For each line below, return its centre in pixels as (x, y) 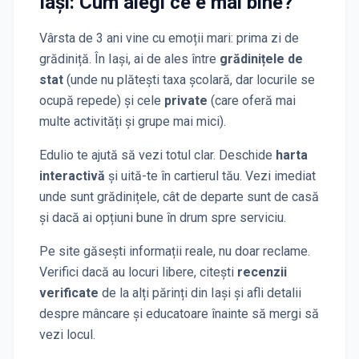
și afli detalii (266, 293)
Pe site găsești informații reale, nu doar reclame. (175, 251)
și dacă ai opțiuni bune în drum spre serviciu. (163, 218)
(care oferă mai (252, 101)
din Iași (211, 293)
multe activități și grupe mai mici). (133, 121)
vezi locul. (67, 335)
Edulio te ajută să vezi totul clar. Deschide (156, 155)
